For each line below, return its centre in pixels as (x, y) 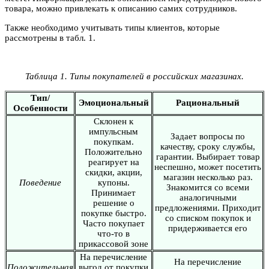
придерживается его (208, 228)
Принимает (113, 192)
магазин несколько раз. (208, 177)
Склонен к (113, 121)
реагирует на (113, 162)
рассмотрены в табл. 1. (50, 38)
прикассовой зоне (113, 243)
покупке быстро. (113, 213)
